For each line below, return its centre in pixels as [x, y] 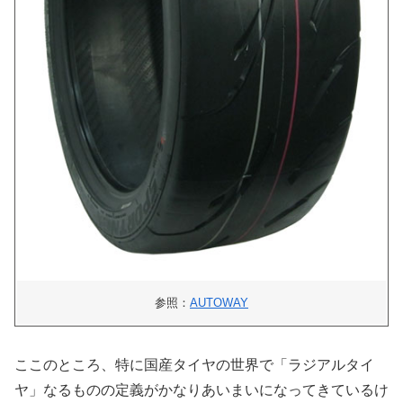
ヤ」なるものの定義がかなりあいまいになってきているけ [201, 390]
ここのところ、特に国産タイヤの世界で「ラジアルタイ [194, 365]
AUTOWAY [219, 302]
